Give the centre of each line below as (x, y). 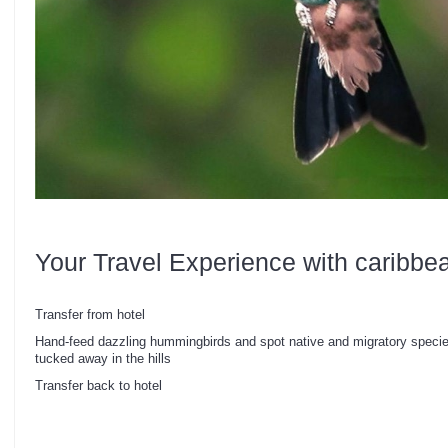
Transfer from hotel (90, 314)
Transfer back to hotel (98, 385)
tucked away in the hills (103, 358)
